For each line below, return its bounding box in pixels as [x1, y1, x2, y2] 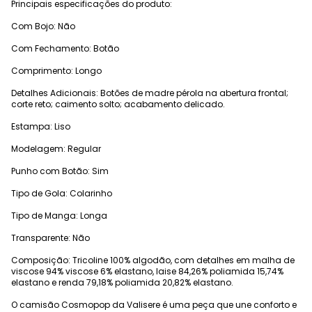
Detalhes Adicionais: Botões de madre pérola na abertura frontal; [11, 87, 288, 100]
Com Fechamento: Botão [11, 42, 119, 55]
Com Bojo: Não [11, 20, 75, 33]
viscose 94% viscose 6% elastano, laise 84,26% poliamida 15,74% [11, 265, 283, 278]
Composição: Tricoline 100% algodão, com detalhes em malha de [11, 254, 295, 267]
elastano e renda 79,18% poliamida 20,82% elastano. [11, 276, 233, 289]
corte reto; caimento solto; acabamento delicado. [11, 98, 225, 111]
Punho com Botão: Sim [11, 165, 109, 178]
